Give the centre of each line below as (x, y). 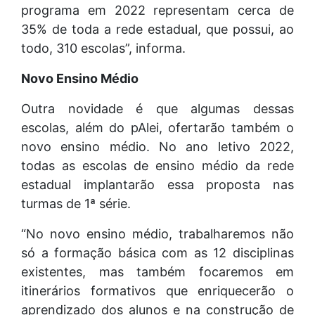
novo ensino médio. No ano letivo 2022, (157, 146)
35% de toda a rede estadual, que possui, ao (157, 29)
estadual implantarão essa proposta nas (157, 184)
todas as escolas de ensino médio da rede (157, 165)
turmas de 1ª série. (76, 203)
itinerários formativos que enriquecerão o (157, 290)
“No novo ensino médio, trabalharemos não (157, 233)
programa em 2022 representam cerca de (157, 10)
